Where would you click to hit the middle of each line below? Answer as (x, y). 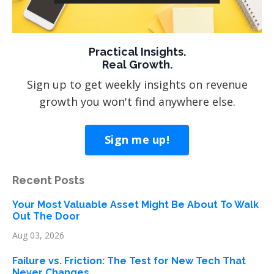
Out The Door (46, 216)
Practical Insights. (137, 51)
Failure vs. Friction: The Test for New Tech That (129, 261)
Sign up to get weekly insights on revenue (137, 84)
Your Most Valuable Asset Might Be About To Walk (135, 204)
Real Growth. (137, 64)
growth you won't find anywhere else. (137, 101)
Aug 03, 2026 (38, 235)
